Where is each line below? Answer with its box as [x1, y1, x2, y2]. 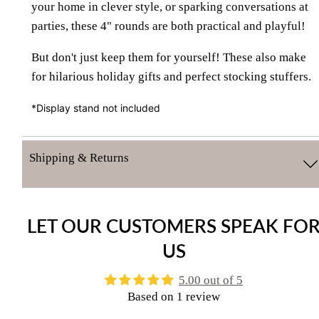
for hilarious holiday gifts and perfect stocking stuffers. [31, 69, 311, 83]
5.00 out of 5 [179, 273, 243, 287]
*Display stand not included [31, 101, 163, 114]
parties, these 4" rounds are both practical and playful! [31, 19, 305, 33]
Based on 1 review [127, 289, 220, 303]
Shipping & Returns [29, 150, 129, 164]
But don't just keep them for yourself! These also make [31, 50, 306, 64]
